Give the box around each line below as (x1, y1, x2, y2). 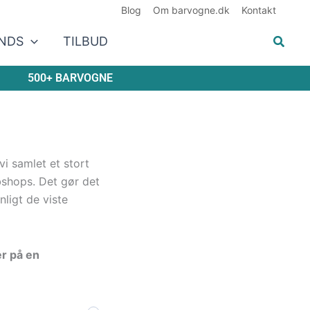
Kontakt (241, 4, 276, 16)
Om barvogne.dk (153, 4, 230, 16)
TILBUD (62, 34, 108, 48)
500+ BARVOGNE (28, 71, 113, 84)
